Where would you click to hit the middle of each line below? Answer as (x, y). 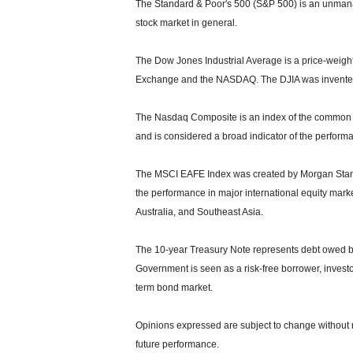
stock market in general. (186, 22)
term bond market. (174, 287)
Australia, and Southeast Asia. (199, 212)
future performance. (177, 344)
